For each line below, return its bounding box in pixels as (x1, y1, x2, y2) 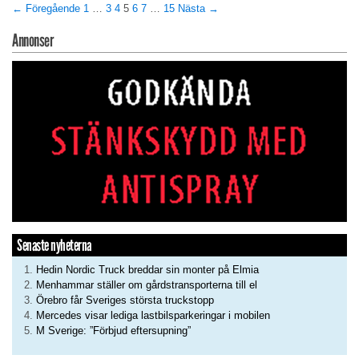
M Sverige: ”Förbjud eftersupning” (36, 324, 191, 337)
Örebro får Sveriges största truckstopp (36, 293, 214, 306)
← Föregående (12, 2, 80, 15)
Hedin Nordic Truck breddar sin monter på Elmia (36, 263, 259, 276)
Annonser (12, 30, 53, 52)
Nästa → (178, 2, 219, 15)
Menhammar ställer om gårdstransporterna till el (36, 278, 257, 291)
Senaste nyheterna (17, 235, 91, 255)
